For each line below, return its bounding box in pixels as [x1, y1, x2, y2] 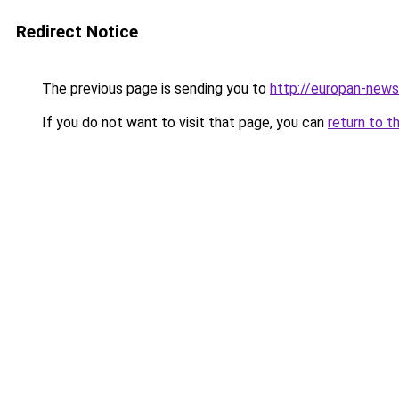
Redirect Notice [16, 21, 138, 42]
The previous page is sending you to [38, 80, 270, 97]
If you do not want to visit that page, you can [38, 114, 328, 131]
